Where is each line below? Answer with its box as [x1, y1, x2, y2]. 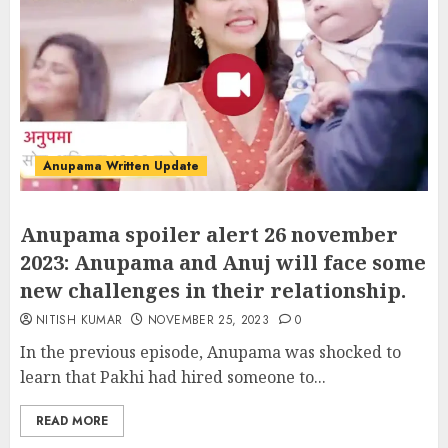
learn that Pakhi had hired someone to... [20, 366, 326, 388]
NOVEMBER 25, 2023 [148, 311, 270, 329]
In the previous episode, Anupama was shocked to [20, 341, 401, 363]
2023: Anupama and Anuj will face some [20, 249, 426, 276]
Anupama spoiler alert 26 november [20, 221, 398, 248]
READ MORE [36, 412, 108, 430]
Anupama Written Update [43, 157, 199, 175]
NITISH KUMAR [36, 311, 123, 329]
